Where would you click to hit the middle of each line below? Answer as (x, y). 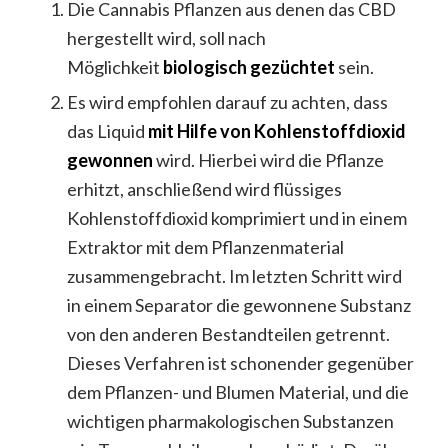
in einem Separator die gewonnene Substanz (238, 304)
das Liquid (105, 130)
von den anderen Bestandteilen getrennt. (228, 333)
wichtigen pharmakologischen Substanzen (230, 420)
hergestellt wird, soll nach (166, 37)
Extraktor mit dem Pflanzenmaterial (205, 246)
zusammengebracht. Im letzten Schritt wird (234, 275)
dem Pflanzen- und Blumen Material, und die (237, 391)
